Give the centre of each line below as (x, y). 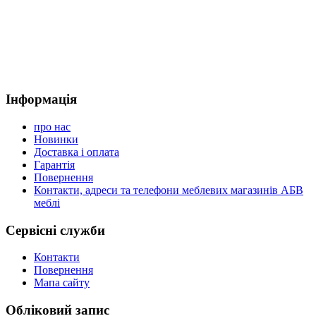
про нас (52, 126)
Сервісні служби (55, 230)
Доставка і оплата (77, 152)
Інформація (41, 99)
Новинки (56, 139)
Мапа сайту (62, 283)
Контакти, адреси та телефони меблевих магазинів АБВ (169, 190)
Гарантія (54, 164)
